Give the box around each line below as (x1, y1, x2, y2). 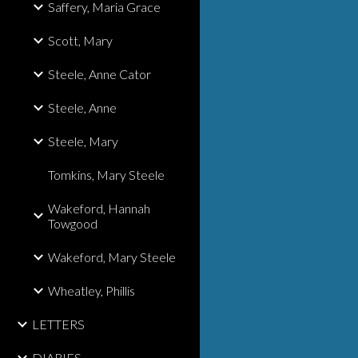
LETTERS (32, 316, 85, 332)
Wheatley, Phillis (48, 283, 135, 298)
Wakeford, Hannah (48, 201, 150, 216)
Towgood (48, 216, 97, 231)
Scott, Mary (48, 33, 113, 48)
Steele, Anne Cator (48, 66, 151, 82)
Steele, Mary (48, 133, 118, 149)
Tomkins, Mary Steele (48, 167, 165, 182)
